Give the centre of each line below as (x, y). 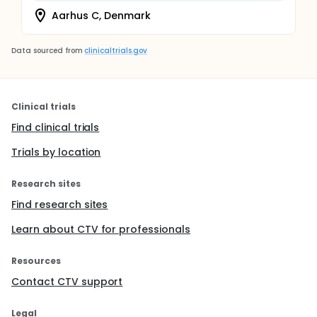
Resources (36, 261)
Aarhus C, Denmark (101, 15)
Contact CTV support (67, 282)
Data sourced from (47, 51)
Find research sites (60, 204)
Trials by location (56, 152)
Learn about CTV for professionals (101, 229)
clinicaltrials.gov (116, 51)
